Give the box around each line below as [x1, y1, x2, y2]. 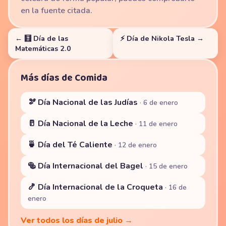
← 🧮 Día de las [15, 33, 68, 43]
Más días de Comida [21, 70, 107, 86]
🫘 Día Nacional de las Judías [28, 97, 140, 108]
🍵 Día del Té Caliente [28, 139, 115, 150]
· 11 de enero [135, 119, 178, 129]
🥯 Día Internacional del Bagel [28, 160, 145, 172]
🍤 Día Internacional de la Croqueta [28, 182, 165, 193]
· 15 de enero [145, 161, 188, 171]
